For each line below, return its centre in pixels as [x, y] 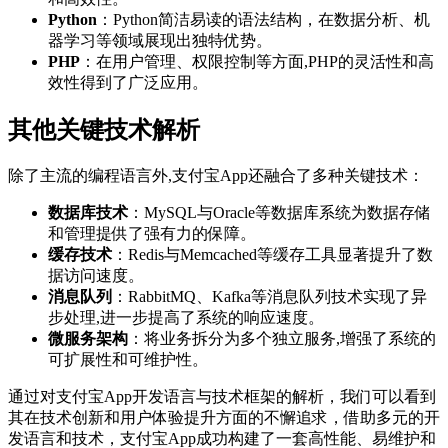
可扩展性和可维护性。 [128, 360]
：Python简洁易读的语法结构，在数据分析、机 [263, 20]
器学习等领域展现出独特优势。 [160, 41]
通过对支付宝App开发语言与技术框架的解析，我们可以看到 [222, 397]
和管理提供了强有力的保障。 [152, 234]
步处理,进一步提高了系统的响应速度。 [186, 318]
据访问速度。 [96, 276]
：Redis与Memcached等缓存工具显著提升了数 [272, 255]
